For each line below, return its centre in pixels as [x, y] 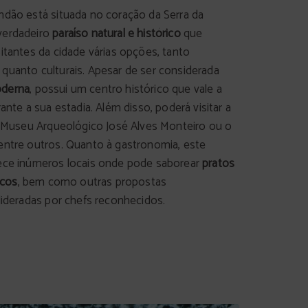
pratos [219, 164]
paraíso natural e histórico [117, 34]
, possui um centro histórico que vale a [126, 89]
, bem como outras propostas [92, 182]
